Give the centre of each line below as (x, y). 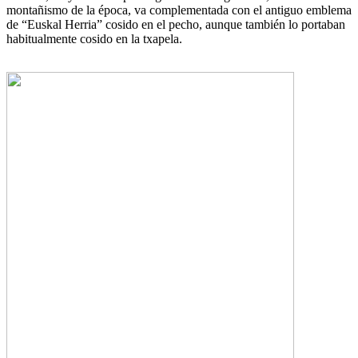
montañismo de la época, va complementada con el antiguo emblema (179, 10)
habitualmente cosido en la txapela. (94, 38)
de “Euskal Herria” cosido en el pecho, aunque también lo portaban (176, 24)
